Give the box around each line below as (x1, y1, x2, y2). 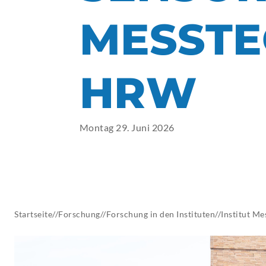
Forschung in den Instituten (106, 209, 215, 220)
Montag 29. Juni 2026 (79, 122, 175, 134)
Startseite (14, 209, 52, 220)
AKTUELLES (80, 5, 129, 16)
